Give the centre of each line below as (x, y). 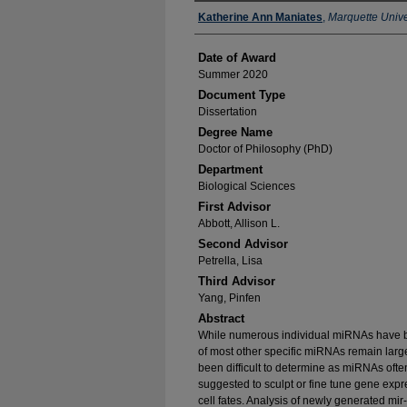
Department (230, 169)
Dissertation (228, 112)
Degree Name (235, 132)
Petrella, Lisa (230, 261)
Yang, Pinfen (229, 298)
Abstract (221, 318)
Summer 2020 (233, 74)
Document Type (242, 95)
